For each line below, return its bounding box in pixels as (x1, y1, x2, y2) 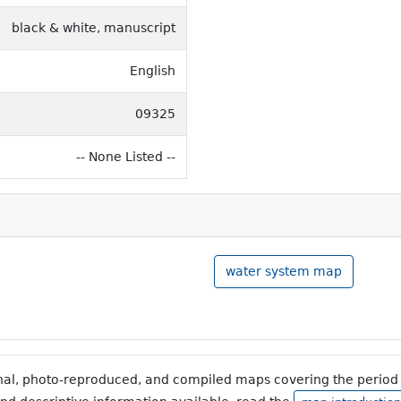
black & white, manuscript (12, 20, 175, 35)
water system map (226, 263, 342, 278)
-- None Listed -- (76, 149, 175, 164)
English (130, 63, 175, 78)
